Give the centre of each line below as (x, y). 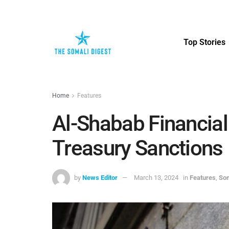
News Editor (100, 177)
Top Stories (204, 42)
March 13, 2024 (156, 177)
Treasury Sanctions (138, 148)
